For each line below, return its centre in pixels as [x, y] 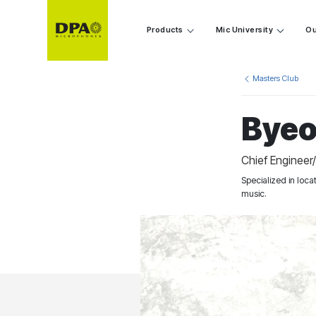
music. [254, 194]
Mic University [244, 30]
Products [165, 30]
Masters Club [276, 79]
